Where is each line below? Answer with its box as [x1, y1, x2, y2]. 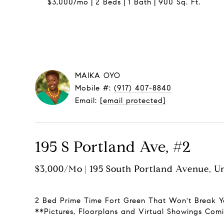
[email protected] [100, 96, 166, 105]
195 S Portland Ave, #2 [35, 137, 191, 156]
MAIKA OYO [75, 71, 120, 80]
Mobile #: [75, 83, 114, 92]
